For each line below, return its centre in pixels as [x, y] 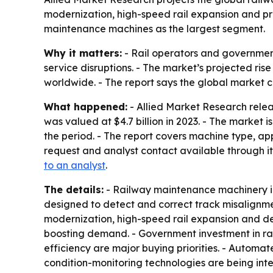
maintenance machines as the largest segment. [154, 29]
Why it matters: [83, 53]
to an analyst [75, 165]
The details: [74, 190]
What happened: [86, 107]
